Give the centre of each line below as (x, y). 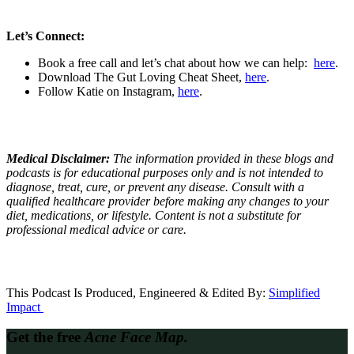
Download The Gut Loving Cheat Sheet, (141, 77)
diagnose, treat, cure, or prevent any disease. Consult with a (155, 186)
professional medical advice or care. (96, 229)
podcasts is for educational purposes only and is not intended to (165, 172)
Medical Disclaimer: (60, 158)
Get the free (45, 337)
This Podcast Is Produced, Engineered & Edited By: (137, 292)
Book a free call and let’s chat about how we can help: (176, 62)
